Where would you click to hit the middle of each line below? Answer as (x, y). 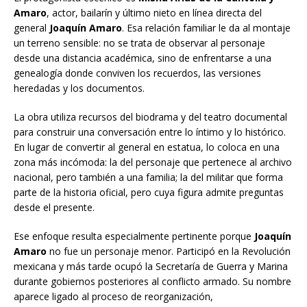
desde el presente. (54, 208)
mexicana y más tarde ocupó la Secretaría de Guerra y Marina (151, 267)
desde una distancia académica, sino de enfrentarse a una (143, 58)
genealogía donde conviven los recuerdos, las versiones (137, 73)
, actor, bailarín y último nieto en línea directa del (154, 13)
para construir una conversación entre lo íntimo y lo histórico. (150, 132)
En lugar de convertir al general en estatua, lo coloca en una (147, 147)
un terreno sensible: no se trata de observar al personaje (139, 43)
